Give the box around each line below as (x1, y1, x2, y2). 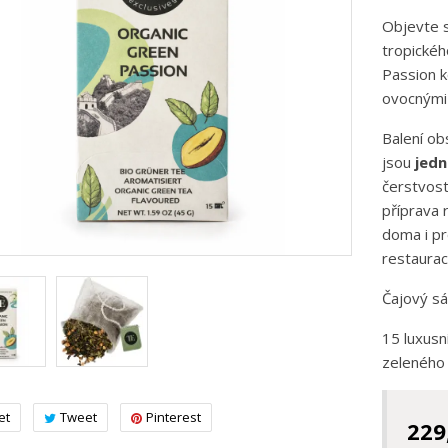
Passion (381, 64, 436, 84)
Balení (381, 128, 427, 148)
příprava (381, 200, 443, 220)
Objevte (381, 16, 443, 36)
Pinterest (146, 408, 201, 427)
